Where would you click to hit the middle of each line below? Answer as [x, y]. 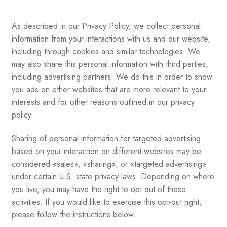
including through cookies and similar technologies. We [106, 51]
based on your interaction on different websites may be [106, 152]
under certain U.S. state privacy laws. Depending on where [113, 177]
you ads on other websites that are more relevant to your [109, 89]
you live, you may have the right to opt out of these [99, 190]
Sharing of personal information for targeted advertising [106, 139]
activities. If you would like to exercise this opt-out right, [106, 202]
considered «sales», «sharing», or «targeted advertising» [109, 164]
